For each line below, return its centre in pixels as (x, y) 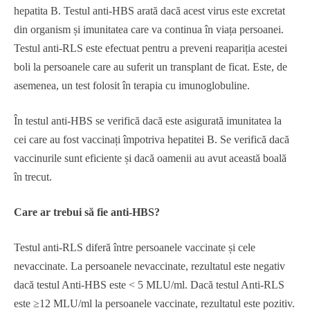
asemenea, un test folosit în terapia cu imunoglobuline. (132, 85)
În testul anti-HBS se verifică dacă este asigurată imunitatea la (148, 121)
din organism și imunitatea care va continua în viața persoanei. (149, 29)
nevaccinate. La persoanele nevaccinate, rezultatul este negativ (149, 266)
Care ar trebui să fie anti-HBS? (87, 212)
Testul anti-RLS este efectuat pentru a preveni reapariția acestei (151, 48)
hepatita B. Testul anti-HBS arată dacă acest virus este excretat (149, 11)
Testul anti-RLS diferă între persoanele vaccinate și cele (135, 247)
